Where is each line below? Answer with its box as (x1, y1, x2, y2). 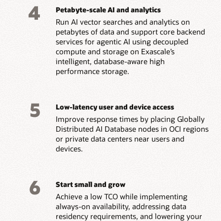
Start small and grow (55, 180, 125, 189)
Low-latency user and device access (55, 102, 174, 112)
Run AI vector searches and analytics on (55, 17, 190, 27)
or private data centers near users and (55, 134, 184, 144)
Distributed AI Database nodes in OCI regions (55, 124, 209, 134)
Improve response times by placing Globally (55, 114, 205, 124)
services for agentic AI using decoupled (55, 37, 188, 47)
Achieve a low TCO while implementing (55, 191, 187, 202)
